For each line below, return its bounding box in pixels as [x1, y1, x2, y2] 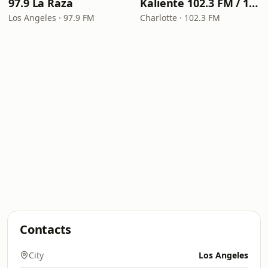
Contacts [20, 221, 72, 237]
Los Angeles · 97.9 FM [8, 12, 95, 23]
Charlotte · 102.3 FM [140, 12, 220, 23]
